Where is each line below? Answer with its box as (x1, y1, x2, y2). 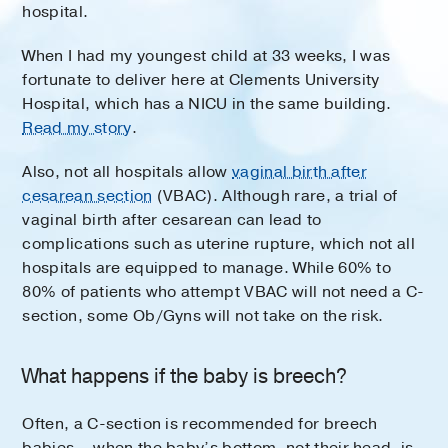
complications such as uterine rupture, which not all (22, 232, 416, 255)
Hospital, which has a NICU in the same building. (22, 92, 392, 115)
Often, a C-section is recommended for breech (22, 412, 378, 435)
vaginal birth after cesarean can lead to (22, 208, 322, 231)
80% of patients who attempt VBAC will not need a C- (22, 280, 425, 303)
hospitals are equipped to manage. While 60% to (22, 256, 392, 279)
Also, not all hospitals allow (22, 160, 232, 183)
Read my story (22, 116, 132, 139)
